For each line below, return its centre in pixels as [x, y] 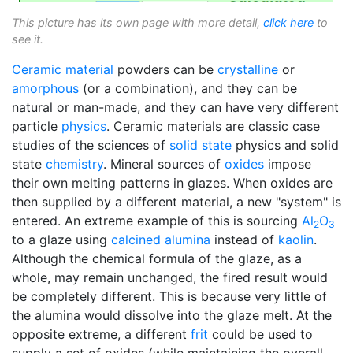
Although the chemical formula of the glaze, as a [157, 258]
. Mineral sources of [164, 164]
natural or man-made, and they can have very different [175, 107]
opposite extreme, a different [101, 334]
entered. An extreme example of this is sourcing [157, 221]
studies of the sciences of [91, 145]
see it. [28, 39]
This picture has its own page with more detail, [137, 22]
